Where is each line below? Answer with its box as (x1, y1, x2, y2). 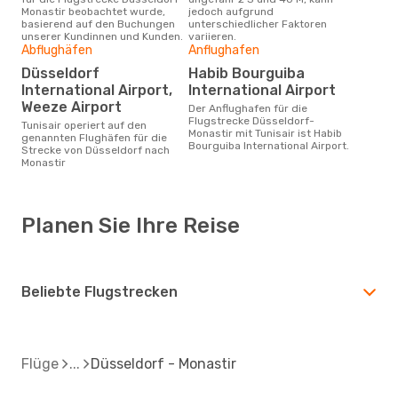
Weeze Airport (21, 98, 122, 115)
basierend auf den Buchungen (21, 17, 175, 30)
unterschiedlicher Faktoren (188, 17, 327, 30)
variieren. (188, 29, 236, 43)
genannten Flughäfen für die (21, 131, 167, 144)
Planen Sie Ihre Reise (21, 212, 240, 238)
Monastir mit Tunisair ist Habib (188, 126, 342, 139)
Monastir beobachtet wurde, (21, 4, 165, 18)
